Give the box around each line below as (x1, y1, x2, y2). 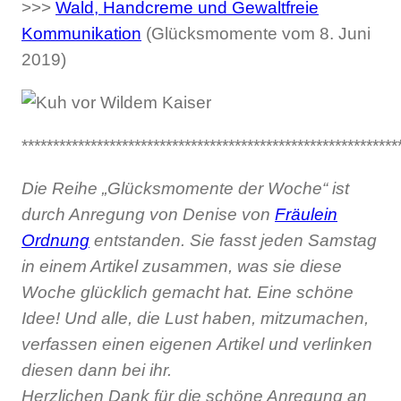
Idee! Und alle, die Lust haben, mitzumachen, (21, 309, 369, 328)
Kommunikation (21, 23, 141, 43)
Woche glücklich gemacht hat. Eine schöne (21, 283, 354, 303)
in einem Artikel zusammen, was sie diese (21, 257, 342, 277)
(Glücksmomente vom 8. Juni (141, 23, 371, 43)
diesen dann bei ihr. (21, 361, 172, 380)
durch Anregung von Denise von (21, 205, 275, 225)
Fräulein (275, 205, 337, 225)
